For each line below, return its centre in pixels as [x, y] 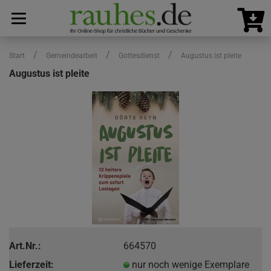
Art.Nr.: [25, 246]
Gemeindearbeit [72, 56]
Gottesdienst [139, 56]
